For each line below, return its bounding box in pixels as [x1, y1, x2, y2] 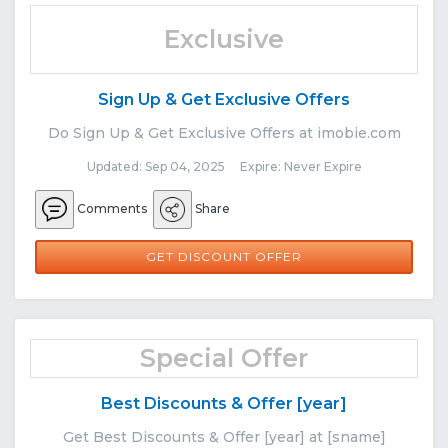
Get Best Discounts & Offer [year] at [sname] [62, 427, 386, 446]
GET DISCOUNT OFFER [146, 248, 302, 264]
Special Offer [140, 342, 308, 373]
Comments [77, 200, 147, 216]
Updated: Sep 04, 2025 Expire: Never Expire [86, 158, 362, 174]
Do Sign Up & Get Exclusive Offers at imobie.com [47, 123, 401, 142]
